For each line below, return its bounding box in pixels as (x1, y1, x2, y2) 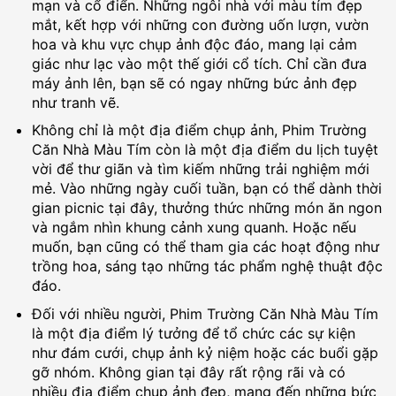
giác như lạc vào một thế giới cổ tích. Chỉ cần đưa (31, 54, 367, 72)
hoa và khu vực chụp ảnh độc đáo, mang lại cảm (31, 34, 357, 53)
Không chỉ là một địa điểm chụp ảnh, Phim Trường (31, 121, 367, 140)
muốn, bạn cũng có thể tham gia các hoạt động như (31, 238, 379, 256)
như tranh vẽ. (31, 93, 119, 111)
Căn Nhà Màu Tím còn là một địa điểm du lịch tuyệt (31, 141, 378, 159)
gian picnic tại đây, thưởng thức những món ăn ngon (31, 199, 382, 217)
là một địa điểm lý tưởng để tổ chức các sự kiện (31, 324, 355, 342)
